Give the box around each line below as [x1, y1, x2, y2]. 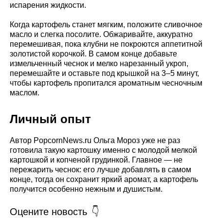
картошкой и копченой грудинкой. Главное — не [10, 155, 182, 164]
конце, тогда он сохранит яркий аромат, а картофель [10, 175, 198, 183]
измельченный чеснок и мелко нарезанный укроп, [10, 59, 188, 68]
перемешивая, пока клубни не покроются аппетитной [10, 39, 202, 48]
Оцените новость [10, 206, 87, 217]
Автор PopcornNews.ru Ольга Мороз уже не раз [10, 136, 180, 145]
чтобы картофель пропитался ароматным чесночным [10, 78, 202, 87]
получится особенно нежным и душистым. [10, 184, 163, 193]
